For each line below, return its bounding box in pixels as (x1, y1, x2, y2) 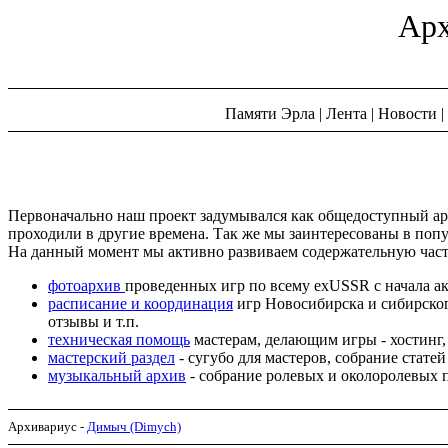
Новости (378, 105, 437, 122)
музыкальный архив (48, 366, 186, 384)
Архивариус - (8, 418, 87, 434)
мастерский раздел (48, 348, 175, 366)
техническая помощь (48, 330, 190, 348)
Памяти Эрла (225, 105, 315, 122)
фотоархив (48, 276, 125, 294)
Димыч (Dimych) (87, 418, 181, 434)
